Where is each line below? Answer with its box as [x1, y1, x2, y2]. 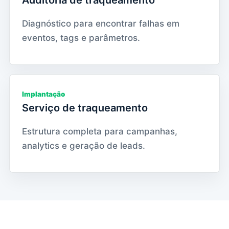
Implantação [22, 89, 65, 98]
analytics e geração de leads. [22, 140, 145, 151]
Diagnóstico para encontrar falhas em [22, 18, 179, 29]
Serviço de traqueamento [22, 101, 148, 114]
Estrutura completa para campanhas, [22, 126, 177, 136]
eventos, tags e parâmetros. [22, 32, 140, 43]
